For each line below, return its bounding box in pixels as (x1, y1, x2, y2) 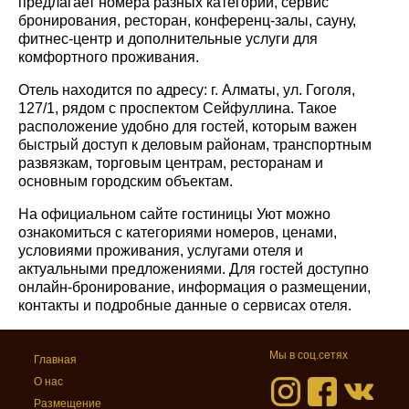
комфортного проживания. (18, 48, 199, 65)
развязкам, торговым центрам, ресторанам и (18, 154, 323, 171)
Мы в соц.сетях (269, 348, 348, 362)
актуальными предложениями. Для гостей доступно (18, 260, 369, 277)
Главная (34, 352, 77, 366)
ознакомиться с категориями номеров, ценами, (18, 224, 337, 240)
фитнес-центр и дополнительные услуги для (18, 30, 318, 47)
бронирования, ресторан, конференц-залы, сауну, (18, 12, 356, 28)
